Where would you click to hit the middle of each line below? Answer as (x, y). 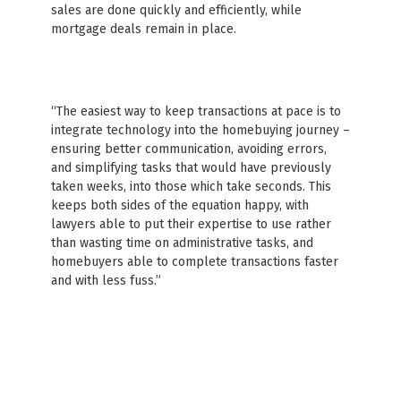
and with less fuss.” (106, 281)
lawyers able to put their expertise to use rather (191, 224)
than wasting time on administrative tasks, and (182, 243)
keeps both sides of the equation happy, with (179, 205)
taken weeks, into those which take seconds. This (191, 187)
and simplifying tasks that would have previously (191, 168)
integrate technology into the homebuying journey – (200, 130)
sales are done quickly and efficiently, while (176, 10)
